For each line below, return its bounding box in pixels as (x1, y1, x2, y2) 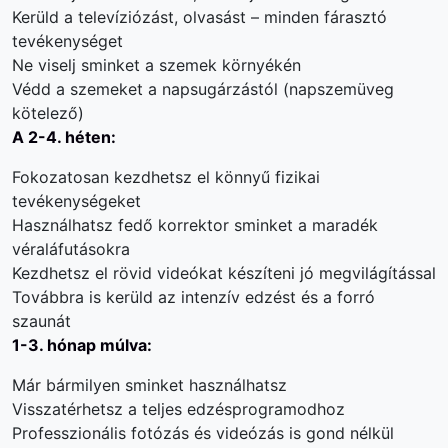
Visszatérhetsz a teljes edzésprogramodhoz (12, 398, 345, 419)
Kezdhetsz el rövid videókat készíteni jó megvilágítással (12, 262, 436, 283)
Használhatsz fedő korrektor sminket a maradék (12, 214, 378, 235)
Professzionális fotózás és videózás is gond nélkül (12, 422, 394, 443)
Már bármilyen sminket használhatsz (12, 374, 287, 395)
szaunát (12, 310, 71, 331)
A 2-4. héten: (12, 126, 116, 147)
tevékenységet (12, 30, 123, 51)
